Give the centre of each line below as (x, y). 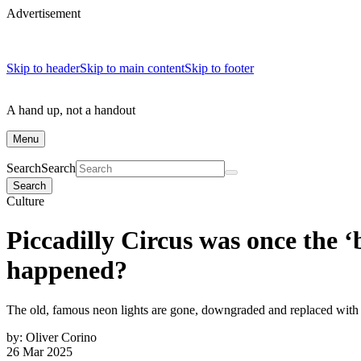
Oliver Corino (61, 337)
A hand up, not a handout (71, 110)
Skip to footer (219, 68)
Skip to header (43, 68)
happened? (67, 270)
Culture (25, 201)
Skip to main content (132, 68)
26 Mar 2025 (39, 351)
